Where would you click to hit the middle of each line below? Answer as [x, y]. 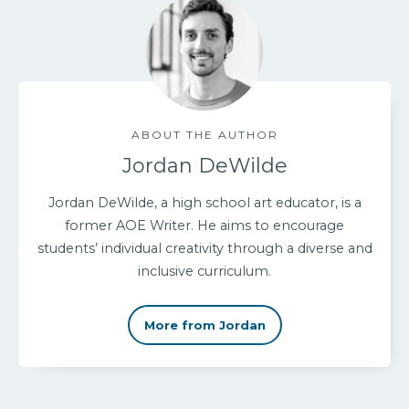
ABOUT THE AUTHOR [204, 134]
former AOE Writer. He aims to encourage [204, 225]
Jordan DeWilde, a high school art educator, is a [204, 202]
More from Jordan [204, 325]
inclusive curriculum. [204, 271]
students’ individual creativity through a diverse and [204, 248]
